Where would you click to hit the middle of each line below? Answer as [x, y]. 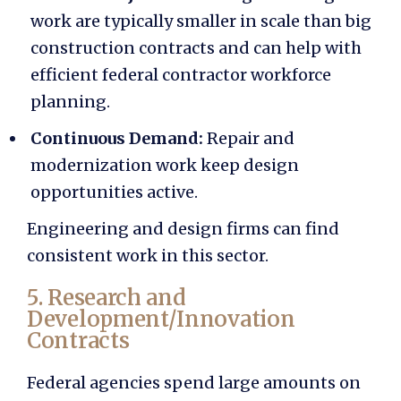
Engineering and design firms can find [183, 229]
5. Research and [107, 298]
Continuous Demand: [119, 139]
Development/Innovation [161, 320]
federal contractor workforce [217, 75]
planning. [70, 102]
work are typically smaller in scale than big [201, 21]
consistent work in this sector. [148, 256]
